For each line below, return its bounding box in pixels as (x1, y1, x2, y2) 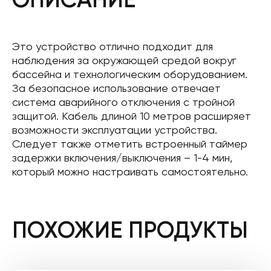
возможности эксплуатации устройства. (12, 123, 217, 136)
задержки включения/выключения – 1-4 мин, (12, 151, 232, 164)
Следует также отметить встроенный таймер (12, 137, 247, 150)
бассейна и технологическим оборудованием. (12, 68, 247, 80)
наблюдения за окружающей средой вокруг (12, 54, 237, 67)
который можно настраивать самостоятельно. (12, 165, 248, 178)
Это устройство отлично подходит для (12, 40, 213, 53)
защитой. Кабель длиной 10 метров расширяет (12, 109, 251, 122)
